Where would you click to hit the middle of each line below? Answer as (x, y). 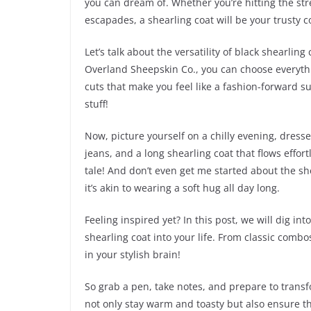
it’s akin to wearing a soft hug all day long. (182, 188)
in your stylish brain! (133, 255)
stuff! (96, 104)
